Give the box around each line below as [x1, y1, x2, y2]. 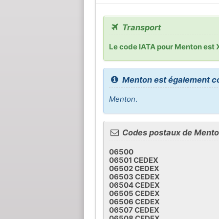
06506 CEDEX [109, 197, 160, 206]
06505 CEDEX [109, 188, 160, 198]
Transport [120, 22, 161, 32]
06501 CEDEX [109, 155, 158, 165]
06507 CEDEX [109, 205, 159, 215]
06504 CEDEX [109, 180, 160, 190]
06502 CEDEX [109, 163, 159, 173]
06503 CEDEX [109, 172, 160, 181]
